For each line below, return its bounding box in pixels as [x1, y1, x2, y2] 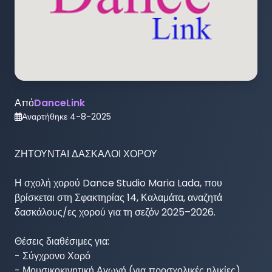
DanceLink [34, 95, 85, 110]
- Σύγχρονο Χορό [15, 248, 90, 263]
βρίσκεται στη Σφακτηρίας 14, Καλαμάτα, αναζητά [15, 190, 222, 205]
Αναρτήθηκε [22, 110, 70, 123]
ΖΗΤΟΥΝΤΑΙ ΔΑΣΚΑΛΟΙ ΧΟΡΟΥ [15, 146, 157, 161]
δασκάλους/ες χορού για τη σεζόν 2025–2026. [15, 205, 216, 219]
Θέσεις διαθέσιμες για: [15, 234, 109, 248]
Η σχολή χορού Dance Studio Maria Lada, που [15, 175, 222, 190]
